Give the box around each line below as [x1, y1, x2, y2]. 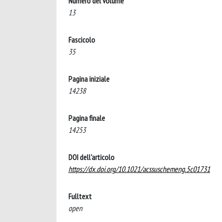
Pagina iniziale [68, 74, 110, 84]
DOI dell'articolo [68, 152, 114, 162]
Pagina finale [68, 113, 105, 123]
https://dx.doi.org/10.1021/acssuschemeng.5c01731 [68, 164, 210, 174]
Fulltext [68, 191, 92, 201]
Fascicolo [68, 35, 95, 45]
